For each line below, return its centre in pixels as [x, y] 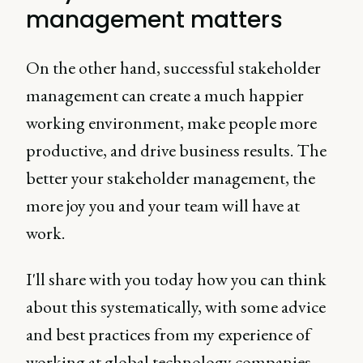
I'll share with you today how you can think [176, 279]
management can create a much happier [165, 95]
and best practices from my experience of [168, 334]
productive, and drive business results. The [176, 150]
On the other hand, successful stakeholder [173, 68]
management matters [154, 20]
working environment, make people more [171, 123]
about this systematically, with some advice [176, 307]
